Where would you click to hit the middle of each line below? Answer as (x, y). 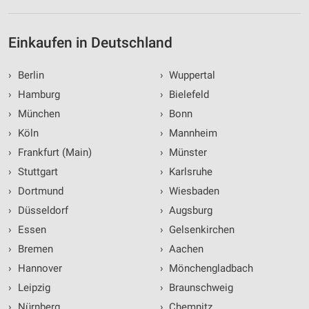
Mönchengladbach (210, 269)
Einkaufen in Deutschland (90, 43)
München (37, 114)
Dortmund (39, 191)
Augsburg (189, 211)
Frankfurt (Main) (53, 153)
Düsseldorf (41, 211)
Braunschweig (200, 288)
